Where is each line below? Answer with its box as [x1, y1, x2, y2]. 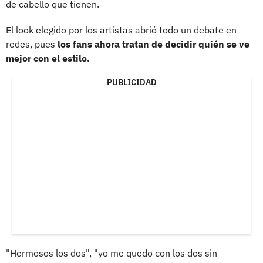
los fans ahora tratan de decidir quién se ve [55, 38, 249, 50]
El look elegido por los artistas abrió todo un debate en [6, 23, 237, 36]
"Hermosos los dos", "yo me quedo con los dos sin [6, 247, 217, 259]
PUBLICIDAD [106, 76, 157, 87]
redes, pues [6, 38, 55, 50]
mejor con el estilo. [6, 52, 90, 64]
